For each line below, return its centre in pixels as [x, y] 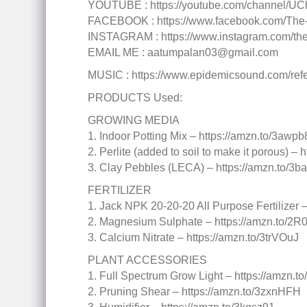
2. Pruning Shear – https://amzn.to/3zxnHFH [194, 292]
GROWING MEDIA [133, 120]
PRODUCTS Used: [135, 98]
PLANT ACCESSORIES [147, 260]
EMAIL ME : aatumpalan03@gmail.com [183, 52]
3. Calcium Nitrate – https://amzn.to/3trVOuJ [193, 237]
